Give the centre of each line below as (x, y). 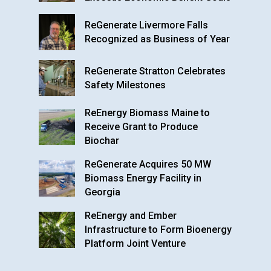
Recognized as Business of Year (157, 39)
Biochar (102, 141)
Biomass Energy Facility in (143, 178)
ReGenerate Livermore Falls (146, 25)
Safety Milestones (125, 85)
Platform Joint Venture (135, 243)
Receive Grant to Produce (141, 127)
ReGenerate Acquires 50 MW (148, 164)
